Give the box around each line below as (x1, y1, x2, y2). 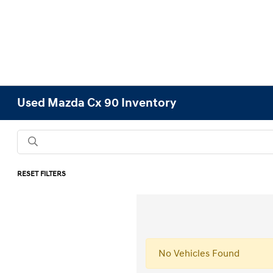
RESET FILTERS (17, 169, 66, 179)
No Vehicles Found (158, 247, 239, 260)
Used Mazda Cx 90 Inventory (17, 96, 177, 110)
